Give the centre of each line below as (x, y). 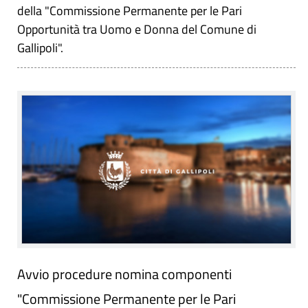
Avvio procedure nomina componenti (124, 274)
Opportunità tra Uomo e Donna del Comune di (137, 29)
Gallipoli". (42, 47)
